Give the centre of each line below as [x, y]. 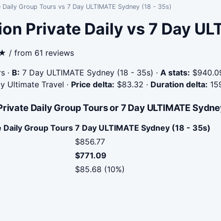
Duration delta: [179, 84]
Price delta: [93, 84]
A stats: [175, 73]
